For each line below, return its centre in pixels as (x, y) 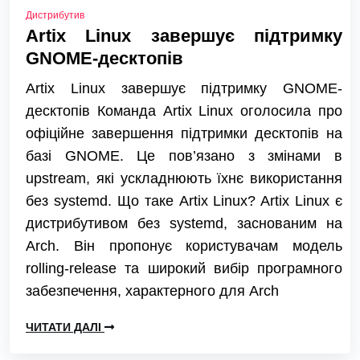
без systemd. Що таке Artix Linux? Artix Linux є (184, 201)
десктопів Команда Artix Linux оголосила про (184, 111)
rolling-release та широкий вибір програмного (184, 269)
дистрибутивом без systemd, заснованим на (184, 224)
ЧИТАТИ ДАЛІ (65, 327)
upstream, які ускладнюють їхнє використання (184, 179)
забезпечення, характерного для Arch (152, 291)
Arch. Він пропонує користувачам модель (184, 246)
